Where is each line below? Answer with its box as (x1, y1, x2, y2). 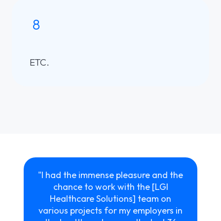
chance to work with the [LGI (53, 181, 168, 192)
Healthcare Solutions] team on (50, 192, 171, 204)
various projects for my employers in (38, 204, 183, 216)
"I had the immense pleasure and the (38, 169, 183, 181)
